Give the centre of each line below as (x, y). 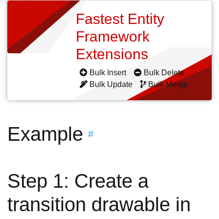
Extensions (114, 54)
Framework (113, 36)
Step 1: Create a (78, 181)
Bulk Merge (168, 84)
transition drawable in (99, 204)
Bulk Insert (108, 73)
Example (45, 134)
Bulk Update (111, 84)
